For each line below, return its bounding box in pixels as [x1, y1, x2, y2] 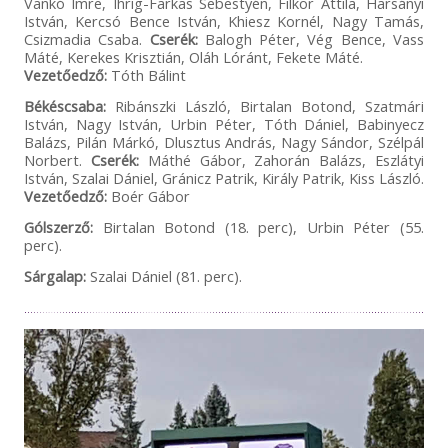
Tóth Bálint [106, 64, 186, 85]
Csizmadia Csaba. [23, 28, 150, 49]
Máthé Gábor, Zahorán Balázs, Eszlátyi [138, 149, 425, 170]
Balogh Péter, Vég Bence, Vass [197, 28, 425, 49]
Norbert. [23, 149, 91, 170]
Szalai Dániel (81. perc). [85, 265, 242, 286]
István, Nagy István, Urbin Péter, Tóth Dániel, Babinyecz [23, 113, 425, 134]
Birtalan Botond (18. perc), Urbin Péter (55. [92, 216, 425, 237]
